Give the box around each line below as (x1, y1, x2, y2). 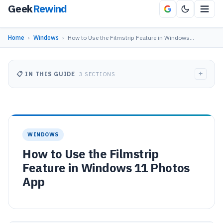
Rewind (32, 2, 67, 15)
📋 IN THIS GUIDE (16, 70, 77, 78)
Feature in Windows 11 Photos (22, 160, 190, 176)
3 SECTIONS (79, 71, 115, 78)
